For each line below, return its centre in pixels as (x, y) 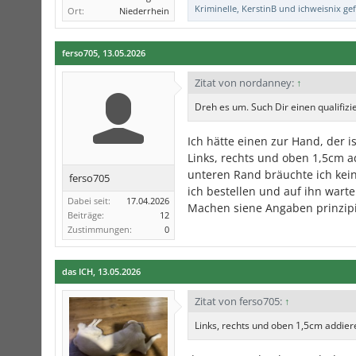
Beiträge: (86, 215)
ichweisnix (319, 8)
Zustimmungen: (100, 229)
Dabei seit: (89, 201)
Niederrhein (144, 11)
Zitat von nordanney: (246, 83)
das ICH (77, 271)
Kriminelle (216, 8)
